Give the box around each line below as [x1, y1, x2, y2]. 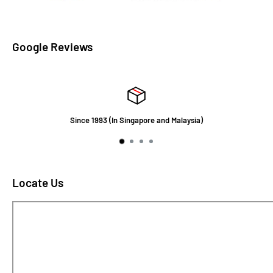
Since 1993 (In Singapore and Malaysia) [70, 115, 203, 126]
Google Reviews [12, 40, 93, 54]
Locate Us [12, 175, 63, 190]
